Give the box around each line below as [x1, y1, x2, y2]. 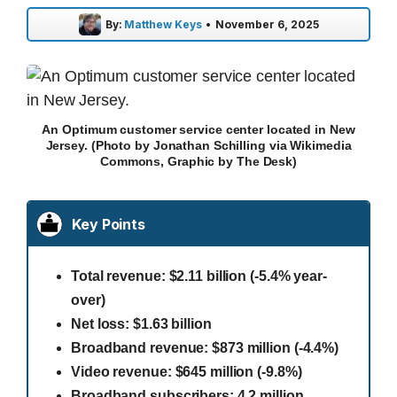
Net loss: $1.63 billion [71, 316, 212, 331]
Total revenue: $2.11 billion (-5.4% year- [71, 269, 327, 284]
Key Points [72, 215, 145, 233]
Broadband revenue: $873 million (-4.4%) [71, 340, 339, 355]
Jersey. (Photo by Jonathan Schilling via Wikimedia [45, 138, 352, 152]
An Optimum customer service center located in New [42, 122, 355, 136]
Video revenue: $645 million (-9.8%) [71, 364, 302, 379]
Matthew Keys [123, 17, 202, 31]
